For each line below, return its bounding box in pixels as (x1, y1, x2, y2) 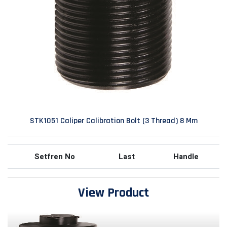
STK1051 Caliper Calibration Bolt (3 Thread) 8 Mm (29, 116, 198, 126)
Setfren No (34, 151, 75, 162)
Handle (173, 151, 199, 162)
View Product (78, 184, 149, 201)
